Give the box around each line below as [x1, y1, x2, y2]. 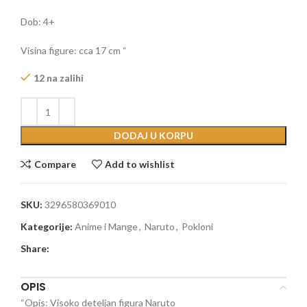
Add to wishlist [105, 158, 175, 170]
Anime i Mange [75, 221, 138, 233]
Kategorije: [21, 221, 73, 233]
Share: [21, 243, 49, 255]
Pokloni [182, 221, 213, 233]
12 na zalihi [34, 72, 84, 84]
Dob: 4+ [21, 16, 55, 28]
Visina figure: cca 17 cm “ [21, 45, 127, 57]
